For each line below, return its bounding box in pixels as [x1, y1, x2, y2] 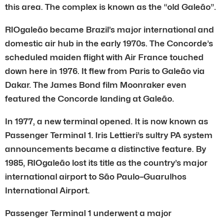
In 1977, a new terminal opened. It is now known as [5, 116, 208, 126]
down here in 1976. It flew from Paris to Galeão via [5, 66, 205, 76]
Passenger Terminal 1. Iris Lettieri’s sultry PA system [5, 130, 213, 140]
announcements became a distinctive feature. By [5, 144, 206, 154]
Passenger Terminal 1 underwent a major [5, 208, 172, 218]
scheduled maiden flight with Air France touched [5, 52, 204, 62]
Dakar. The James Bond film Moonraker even [5, 79, 186, 90]
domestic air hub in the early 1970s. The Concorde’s [5, 38, 213, 48]
